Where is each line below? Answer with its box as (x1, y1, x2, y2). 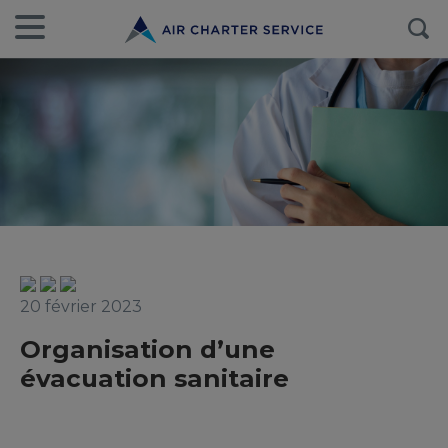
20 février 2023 (20, 297, 142, 316)
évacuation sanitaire (20, 363, 289, 393)
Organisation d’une (20, 334, 275, 364)
